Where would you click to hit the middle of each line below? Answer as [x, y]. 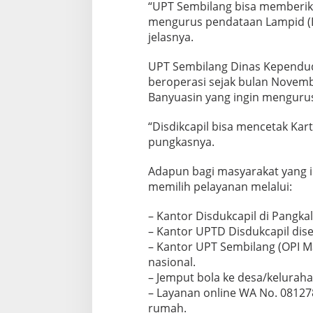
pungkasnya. [181, 142]
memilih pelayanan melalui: [220, 187]
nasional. [172, 262]
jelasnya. [170, 37]
